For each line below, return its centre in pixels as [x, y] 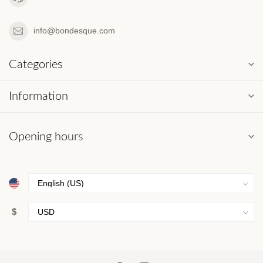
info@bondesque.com [74, 31]
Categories [36, 64]
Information [38, 96]
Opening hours [46, 136]
